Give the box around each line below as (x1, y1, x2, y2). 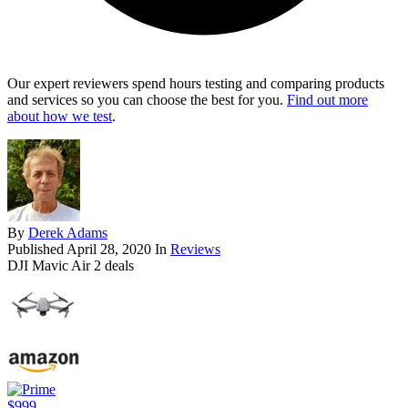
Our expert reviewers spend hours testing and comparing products (7, 76, 384, 92)
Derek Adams (28, 225, 107, 241)
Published (7, 241, 66, 258)
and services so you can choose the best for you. (7, 92, 287, 108)
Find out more (287, 92, 368, 108)
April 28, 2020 (66, 241, 151, 258)
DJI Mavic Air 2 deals (7, 258, 134, 274)
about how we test (7, 108, 112, 125)
